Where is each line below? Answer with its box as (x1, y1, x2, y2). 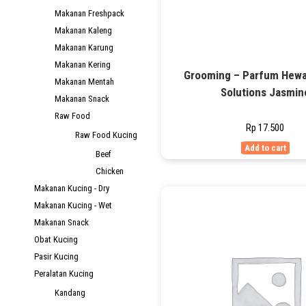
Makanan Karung (55, 42, 113, 53)
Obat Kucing (34, 234, 78, 245)
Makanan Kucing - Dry (34, 183, 109, 193)
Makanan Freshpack (55, 8, 124, 18)
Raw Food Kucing (75, 130, 137, 140)
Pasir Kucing (34, 251, 79, 262)
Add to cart (244, 143, 286, 154)
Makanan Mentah (55, 76, 114, 87)
